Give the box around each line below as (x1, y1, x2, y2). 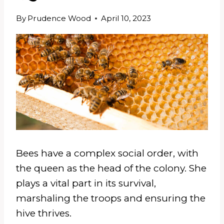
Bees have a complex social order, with (16, 147, 198, 159)
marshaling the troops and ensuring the (16, 192, 205, 204)
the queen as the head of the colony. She (16, 162, 206, 174)
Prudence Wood (27, 13, 91, 23)
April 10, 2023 (101, 13, 151, 23)
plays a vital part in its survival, (16, 177, 156, 189)
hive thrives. (16, 207, 71, 219)
